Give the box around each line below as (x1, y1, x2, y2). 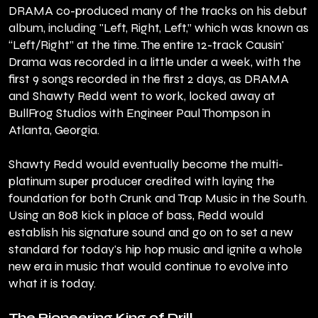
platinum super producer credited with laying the (9, 174, 275, 190)
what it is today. (9, 276, 96, 292)
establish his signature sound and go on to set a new (9, 225, 293, 241)
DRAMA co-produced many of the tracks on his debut (9, 4, 307, 19)
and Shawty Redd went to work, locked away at (9, 89, 275, 104)
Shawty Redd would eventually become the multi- (9, 157, 283, 172)
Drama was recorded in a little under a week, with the (9, 55, 301, 70)
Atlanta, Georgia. (9, 123, 99, 138)
